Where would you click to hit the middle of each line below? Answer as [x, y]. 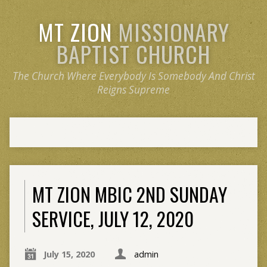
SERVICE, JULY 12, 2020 [113, 218]
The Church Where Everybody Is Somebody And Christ [133, 76]
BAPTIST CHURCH [133, 54]
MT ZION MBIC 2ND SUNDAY [129, 194]
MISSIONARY [173, 32]
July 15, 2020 [69, 254]
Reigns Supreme [133, 90]
